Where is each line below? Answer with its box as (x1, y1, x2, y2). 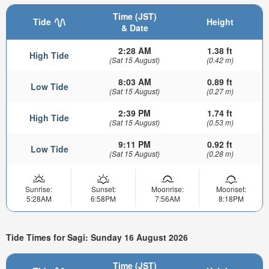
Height (206, 15, 234, 28)
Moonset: (216, 183, 246, 194)
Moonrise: (151, 183, 184, 194)
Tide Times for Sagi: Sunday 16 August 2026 (6, 231, 188, 244)
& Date (121, 21, 148, 34)
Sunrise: (25, 183, 52, 194)
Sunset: (91, 183, 116, 194)
